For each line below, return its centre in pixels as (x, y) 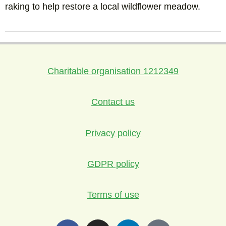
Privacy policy (113, 133)
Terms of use (113, 195)
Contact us (113, 102)
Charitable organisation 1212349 (113, 71)
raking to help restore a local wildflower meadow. (103, 7)
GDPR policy (113, 164)
